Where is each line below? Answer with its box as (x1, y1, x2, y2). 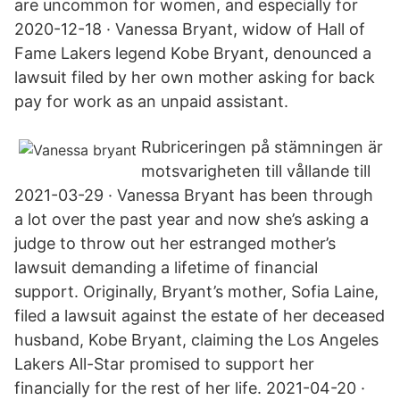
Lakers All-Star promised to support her (14, 354, 314, 373)
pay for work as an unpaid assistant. (14, 92, 288, 111)
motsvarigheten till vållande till (141, 162, 371, 180)
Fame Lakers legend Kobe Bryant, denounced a (14, 44, 371, 62)
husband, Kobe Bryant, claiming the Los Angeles (14, 330, 379, 349)
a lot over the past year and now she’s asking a (14, 210, 369, 229)
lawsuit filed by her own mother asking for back (14, 68, 375, 87)
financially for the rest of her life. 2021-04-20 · (14, 379, 365, 397)
